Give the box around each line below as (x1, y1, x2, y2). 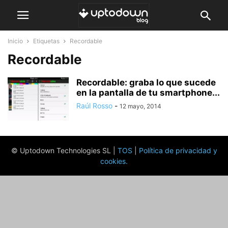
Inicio (8, 37, 23, 45)
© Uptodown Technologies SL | (11, 146, 118, 155)
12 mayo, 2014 (120, 102, 161, 110)
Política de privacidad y (138, 146, 217, 155)
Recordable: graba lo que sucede (76, 77, 216, 88)
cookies (100, 157, 126, 165)
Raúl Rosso (76, 101, 112, 110)
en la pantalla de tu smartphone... (76, 88, 220, 98)
